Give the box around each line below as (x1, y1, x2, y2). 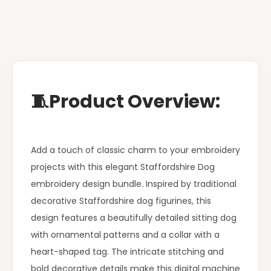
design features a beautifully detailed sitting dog (31, 211, 237, 224)
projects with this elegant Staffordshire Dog (31, 160, 215, 173)
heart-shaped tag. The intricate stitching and (31, 245, 224, 258)
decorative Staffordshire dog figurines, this (31, 194, 211, 207)
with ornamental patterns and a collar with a (31, 228, 220, 241)
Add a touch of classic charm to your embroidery (31, 143, 240, 156)
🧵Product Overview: (31, 88, 220, 114)
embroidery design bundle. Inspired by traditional (31, 177, 237, 190)
